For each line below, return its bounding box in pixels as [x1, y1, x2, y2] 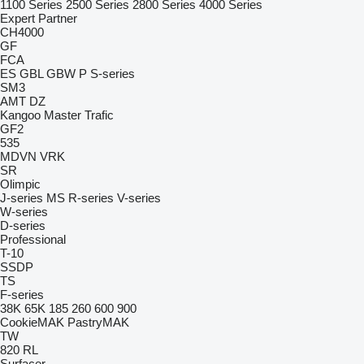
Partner [38, 11, 77, 25]
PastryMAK [67, 315, 129, 329]
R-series [68, 191, 114, 205]
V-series [117, 191, 161, 205]
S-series [90, 67, 135, 80]
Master [44, 108, 81, 122]
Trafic [84, 108, 114, 122]
